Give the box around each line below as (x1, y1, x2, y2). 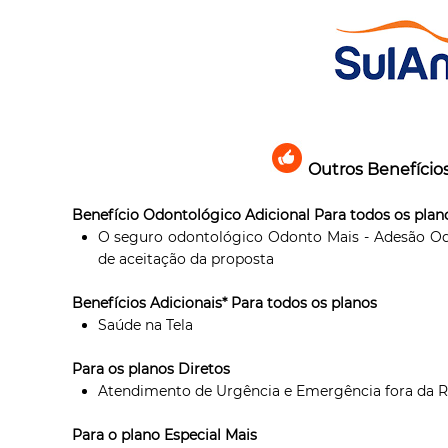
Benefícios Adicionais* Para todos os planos (72, 293, 378, 312)
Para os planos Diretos (72, 359, 231, 378)
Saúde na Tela (97, 315, 193, 334)
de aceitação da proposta (97, 249, 274, 268)
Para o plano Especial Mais (72, 425, 258, 444)
